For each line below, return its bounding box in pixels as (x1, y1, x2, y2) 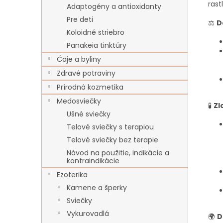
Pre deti (67, 14, 93, 24)
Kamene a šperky (67, 183, 127, 193)
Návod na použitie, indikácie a (67, 148, 169, 158)
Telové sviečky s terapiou (67, 122, 154, 132)
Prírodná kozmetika (57, 82, 123, 92)
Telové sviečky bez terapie (67, 135, 158, 145)
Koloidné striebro (67, 27, 124, 37)
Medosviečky (57, 96, 101, 106)
